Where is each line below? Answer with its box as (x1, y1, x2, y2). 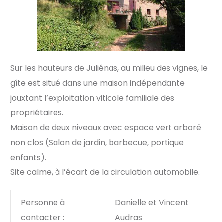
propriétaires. (10, 107, 64, 119)
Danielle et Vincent (115, 197, 189, 209)
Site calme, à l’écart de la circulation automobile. (10, 166, 200, 178)
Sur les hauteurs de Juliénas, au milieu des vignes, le (10, 62, 208, 74)
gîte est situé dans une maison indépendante (10, 77, 185, 89)
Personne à (21, 197, 65, 209)
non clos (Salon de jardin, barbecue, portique (10, 137, 184, 149)
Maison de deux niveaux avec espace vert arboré (10, 122, 202, 134)
